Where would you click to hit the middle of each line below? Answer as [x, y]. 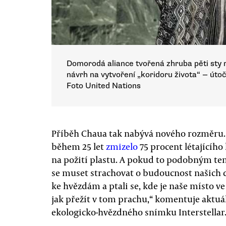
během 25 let [78, 146]
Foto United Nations [104, 86]
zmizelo [121, 146]
